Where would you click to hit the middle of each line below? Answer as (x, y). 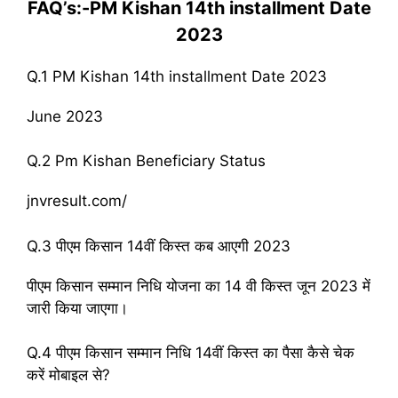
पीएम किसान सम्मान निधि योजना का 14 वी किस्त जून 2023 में (199, 286)
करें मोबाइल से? (68, 375)
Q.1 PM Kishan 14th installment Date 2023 (177, 76)
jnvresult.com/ (77, 201)
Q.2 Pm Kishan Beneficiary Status (146, 161)
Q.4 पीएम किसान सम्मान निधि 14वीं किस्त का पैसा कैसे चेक (191, 353)
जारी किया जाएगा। (77, 308)
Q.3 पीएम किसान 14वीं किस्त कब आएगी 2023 (159, 246)
